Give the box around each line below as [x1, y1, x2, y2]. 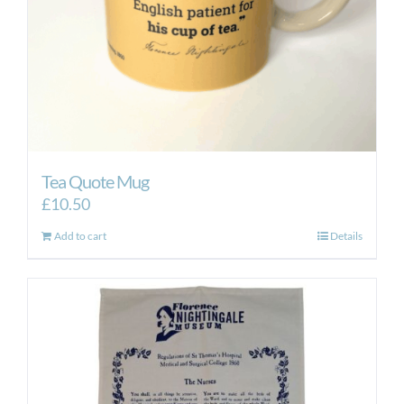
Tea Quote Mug [41, 170, 149, 192]
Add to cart [54, 229, 106, 243]
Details [330, 229, 363, 243]
